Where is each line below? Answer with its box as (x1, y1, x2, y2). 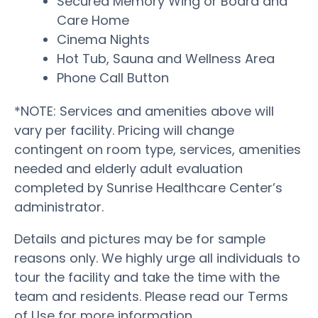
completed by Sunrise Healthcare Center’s (14, 178, 283, 197)
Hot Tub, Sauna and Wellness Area (57, 49, 275, 67)
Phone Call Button (57, 68, 169, 87)
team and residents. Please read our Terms (14, 287, 288, 305)
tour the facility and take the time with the (14, 268, 280, 286)
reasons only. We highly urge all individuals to (14, 248, 300, 267)
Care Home (57, 11, 129, 29)
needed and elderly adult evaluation (14, 159, 243, 177)
